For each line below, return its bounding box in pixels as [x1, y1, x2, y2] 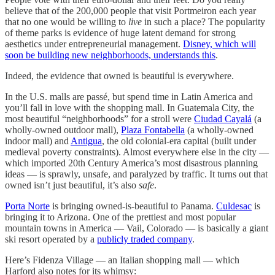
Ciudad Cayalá [194, 114, 252, 125]
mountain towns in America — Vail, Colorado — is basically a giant [5, 223, 268, 234]
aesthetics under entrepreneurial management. [5, 39, 183, 50]
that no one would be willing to [5, 17, 128, 28]
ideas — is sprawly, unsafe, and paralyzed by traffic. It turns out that [5, 169, 268, 180]
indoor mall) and [5, 136, 71, 147]
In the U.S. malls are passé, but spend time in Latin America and [5, 91, 253, 103]
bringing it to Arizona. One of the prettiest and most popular [5, 212, 236, 223]
